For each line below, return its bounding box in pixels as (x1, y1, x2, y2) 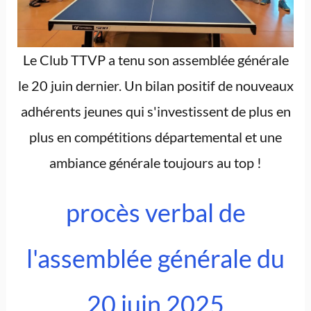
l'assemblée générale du (26, 243, 285, 274)
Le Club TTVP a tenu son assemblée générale (22, 51, 289, 69)
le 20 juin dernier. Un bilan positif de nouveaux (17, 77, 294, 94)
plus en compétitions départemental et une (29, 128, 282, 146)
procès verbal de (65, 197, 246, 228)
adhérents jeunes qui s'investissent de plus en (20, 103, 291, 120)
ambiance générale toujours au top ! (49, 154, 262, 171)
